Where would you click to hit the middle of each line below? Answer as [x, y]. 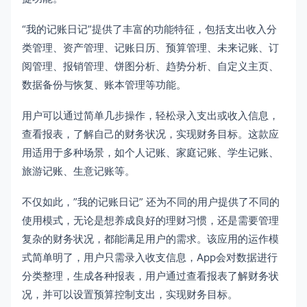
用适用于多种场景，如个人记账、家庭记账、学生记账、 [150, 152]
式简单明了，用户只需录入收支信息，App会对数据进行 [150, 257]
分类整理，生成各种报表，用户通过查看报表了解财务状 [150, 275]
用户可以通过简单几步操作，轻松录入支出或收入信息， [150, 115]
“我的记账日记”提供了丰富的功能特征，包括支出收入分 [149, 29]
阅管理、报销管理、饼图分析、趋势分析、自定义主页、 [150, 66]
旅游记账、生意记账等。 [78, 171]
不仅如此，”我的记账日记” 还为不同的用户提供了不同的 [151, 201]
